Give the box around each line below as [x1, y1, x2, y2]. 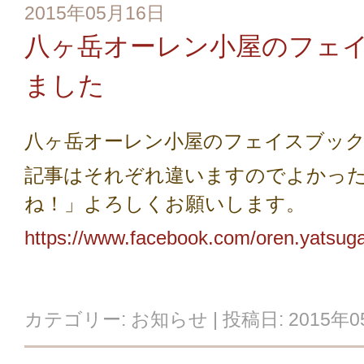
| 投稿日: [208, 310, 288, 330]
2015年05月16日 [24, 3, 165, 24]
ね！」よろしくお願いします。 [24, 193, 305, 214]
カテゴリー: [24, 310, 131, 330]
